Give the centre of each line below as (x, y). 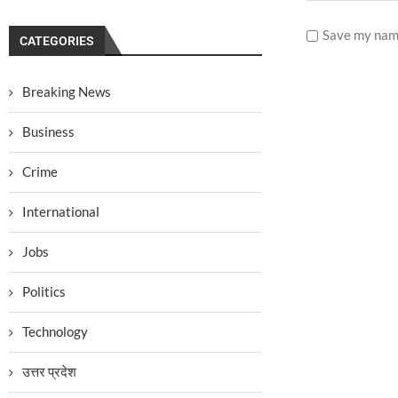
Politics (44, 291)
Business (48, 131)
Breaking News (67, 92)
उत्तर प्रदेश (49, 371)
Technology (55, 331)
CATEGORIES (57, 41)
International (61, 211)
